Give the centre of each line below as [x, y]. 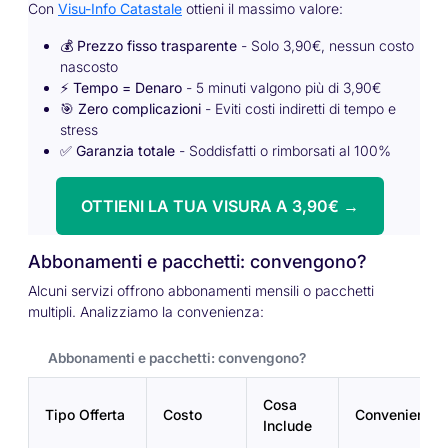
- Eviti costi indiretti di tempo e [298, 108]
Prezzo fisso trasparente [157, 45]
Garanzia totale [125, 150]
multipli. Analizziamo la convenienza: [146, 311]
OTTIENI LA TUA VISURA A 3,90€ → [220, 205]
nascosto [89, 66]
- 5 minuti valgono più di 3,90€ [281, 87]
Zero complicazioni [139, 108]
